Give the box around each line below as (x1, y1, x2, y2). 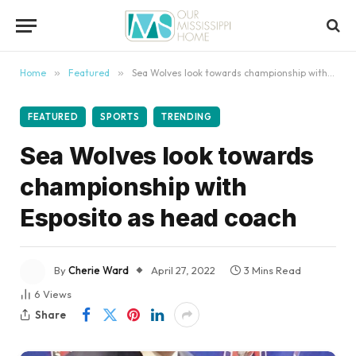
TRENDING (161, 111, 212, 122)
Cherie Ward (68, 264, 129, 277)
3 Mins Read (244, 264, 301, 277)
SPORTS (100, 111, 140, 122)
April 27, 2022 (151, 264, 215, 277)
